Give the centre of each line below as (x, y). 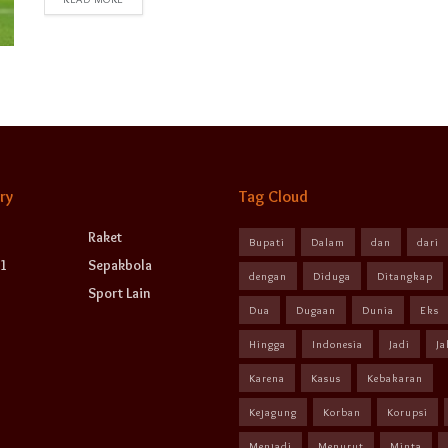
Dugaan (316, 309)
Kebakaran (395, 377)
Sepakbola (119, 264)
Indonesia (337, 343)
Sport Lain (119, 292)
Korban (342, 411)
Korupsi (407, 411)
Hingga (267, 343)
